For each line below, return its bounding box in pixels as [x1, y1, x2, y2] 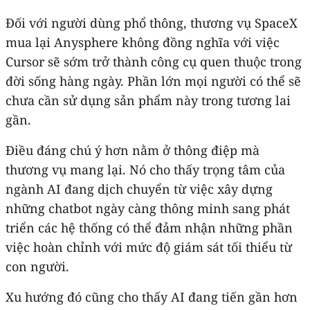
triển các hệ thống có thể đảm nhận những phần [6, 219, 293, 236]
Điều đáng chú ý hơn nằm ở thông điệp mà [6, 141, 259, 158]
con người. [6, 257, 69, 275]
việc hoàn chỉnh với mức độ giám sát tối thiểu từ [6, 238, 292, 255]
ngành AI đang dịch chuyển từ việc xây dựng [6, 180, 273, 197]
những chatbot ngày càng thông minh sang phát [6, 199, 290, 217]
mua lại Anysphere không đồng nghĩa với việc [6, 33, 280, 51]
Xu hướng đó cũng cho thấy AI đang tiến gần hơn [6, 288, 298, 305]
